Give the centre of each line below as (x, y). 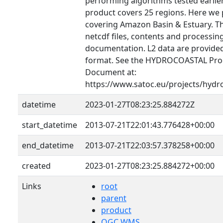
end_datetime (48, 145)
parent (114, 198)
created (36, 166)
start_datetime (50, 125)
